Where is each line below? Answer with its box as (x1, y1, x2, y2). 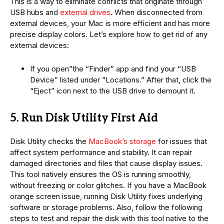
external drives (60, 7, 110, 17)
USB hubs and (10, 7, 60, 17)
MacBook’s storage (88, 136, 156, 146)
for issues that (156, 136, 207, 146)
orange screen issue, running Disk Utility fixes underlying (10, 191, 202, 201)
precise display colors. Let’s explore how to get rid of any (10, 29, 207, 39)
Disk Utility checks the (10, 136, 88, 146)
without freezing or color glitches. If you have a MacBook (10, 180, 206, 190)
